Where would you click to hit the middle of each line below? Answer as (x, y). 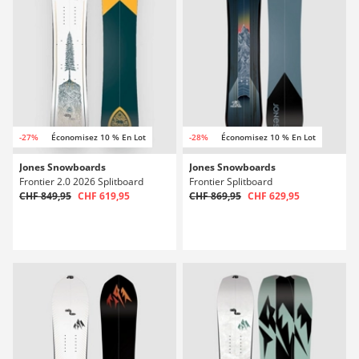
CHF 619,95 (104, 196)
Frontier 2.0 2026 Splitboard (81, 182)
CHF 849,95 (45, 196)
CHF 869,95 (215, 196)
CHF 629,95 (274, 196)
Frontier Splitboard (231, 182)
